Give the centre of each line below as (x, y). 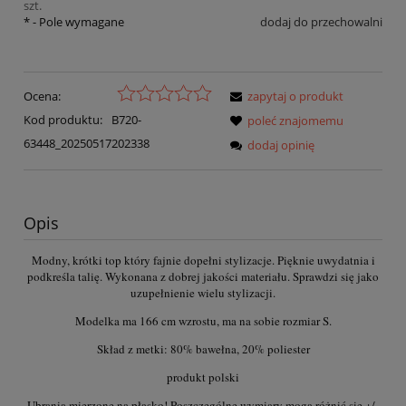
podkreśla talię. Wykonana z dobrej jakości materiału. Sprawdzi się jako (203, 277)
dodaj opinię (281, 145)
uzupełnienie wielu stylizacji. (203, 293)
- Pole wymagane (77, 22)
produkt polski (203, 377)
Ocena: (42, 96)
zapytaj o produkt (295, 96)
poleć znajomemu (295, 120)
